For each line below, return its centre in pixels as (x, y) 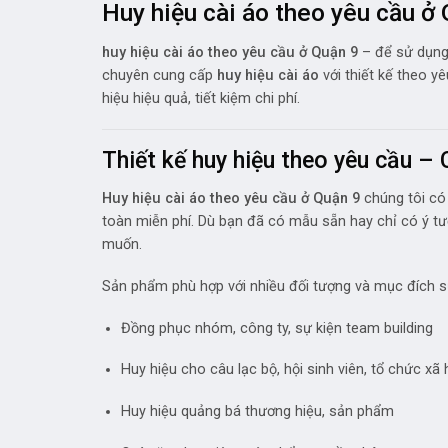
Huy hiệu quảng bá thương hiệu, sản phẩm (257, 412)
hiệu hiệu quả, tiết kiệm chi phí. (201, 99)
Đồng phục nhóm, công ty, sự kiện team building (276, 328)
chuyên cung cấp (159, 76)
